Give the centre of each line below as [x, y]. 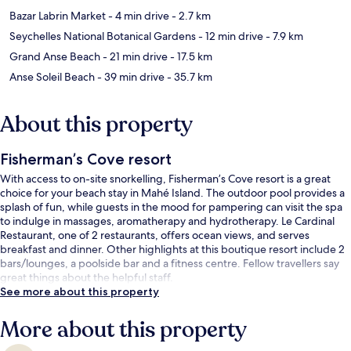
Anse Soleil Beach [52, 76]
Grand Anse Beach [55, 56]
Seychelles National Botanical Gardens [103, 36]
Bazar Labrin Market [58, 15]
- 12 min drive [230, 36]
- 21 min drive [134, 56]
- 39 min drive [130, 76]
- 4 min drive [138, 15]
